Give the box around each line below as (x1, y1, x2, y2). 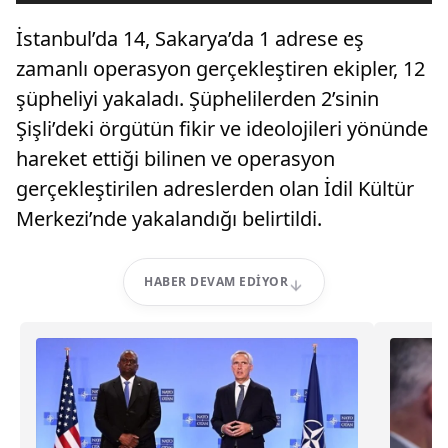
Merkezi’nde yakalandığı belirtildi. (16, 204, 322, 232)
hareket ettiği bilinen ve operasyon (16, 144, 335, 172)
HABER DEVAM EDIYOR (144, 272, 288, 290)
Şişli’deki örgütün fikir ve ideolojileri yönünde (16, 114, 428, 142)
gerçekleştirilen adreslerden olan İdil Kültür (16, 174, 414, 202)
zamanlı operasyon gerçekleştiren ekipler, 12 (16, 54, 425, 82)
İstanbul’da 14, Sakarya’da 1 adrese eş (16, 24, 364, 52)
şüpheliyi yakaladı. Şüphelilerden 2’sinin (16, 84, 379, 112)
